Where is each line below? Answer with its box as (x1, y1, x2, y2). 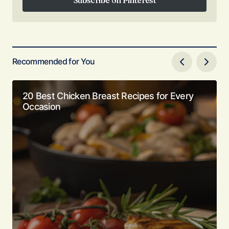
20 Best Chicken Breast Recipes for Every (22, 90, 194, 101)
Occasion (22, 101, 61, 112)
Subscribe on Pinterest (73, 9, 156, 20)
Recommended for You (12, 56, 95, 67)
